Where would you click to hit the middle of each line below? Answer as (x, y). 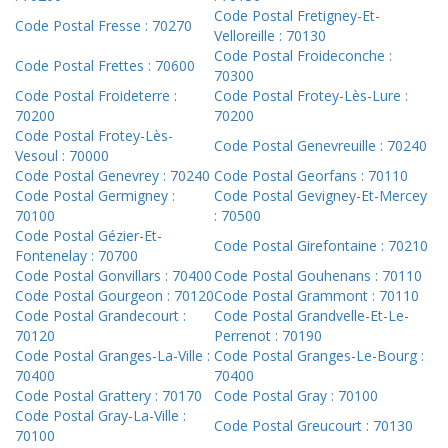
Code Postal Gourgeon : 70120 (114, 296)
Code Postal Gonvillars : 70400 (113, 276)
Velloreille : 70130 (270, 36)
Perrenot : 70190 (268, 336)
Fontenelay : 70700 (76, 256)
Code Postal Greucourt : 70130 (313, 426)
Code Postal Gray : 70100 (296, 396)
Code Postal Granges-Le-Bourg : (319, 356)
